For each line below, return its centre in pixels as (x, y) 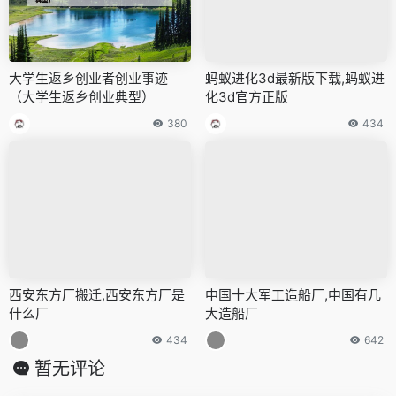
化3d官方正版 (247, 97)
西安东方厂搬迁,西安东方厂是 (97, 294)
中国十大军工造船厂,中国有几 (293, 294)
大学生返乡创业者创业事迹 (88, 79)
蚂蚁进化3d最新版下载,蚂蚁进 (295, 79)
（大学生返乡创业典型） (82, 97)
